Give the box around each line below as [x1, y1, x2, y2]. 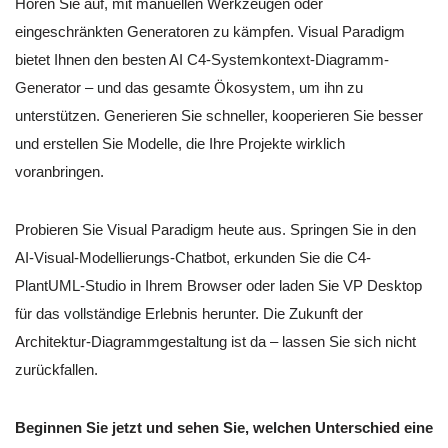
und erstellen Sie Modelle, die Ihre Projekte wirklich [15, 135, 345, 153]
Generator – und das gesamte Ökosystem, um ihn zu [15, 79, 363, 97]
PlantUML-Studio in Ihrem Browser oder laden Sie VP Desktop [15, 277, 422, 295]
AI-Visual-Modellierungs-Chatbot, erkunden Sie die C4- [15, 249, 371, 267]
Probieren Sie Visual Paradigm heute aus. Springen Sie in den [15, 221, 416, 239]
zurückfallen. [15, 361, 98, 379]
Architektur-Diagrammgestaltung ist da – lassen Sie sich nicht [15, 333, 416, 351]
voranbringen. [15, 163, 104, 181]
